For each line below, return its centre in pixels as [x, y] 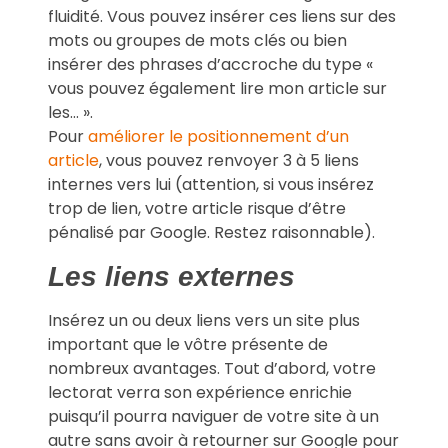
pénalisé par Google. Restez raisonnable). [211, 233]
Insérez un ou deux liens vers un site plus [204, 320]
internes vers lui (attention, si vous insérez [211, 185]
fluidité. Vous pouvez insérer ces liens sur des [222, 17]
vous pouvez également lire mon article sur [217, 89]
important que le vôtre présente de [188, 344]
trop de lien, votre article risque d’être [197, 209]
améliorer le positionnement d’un [218, 137]
